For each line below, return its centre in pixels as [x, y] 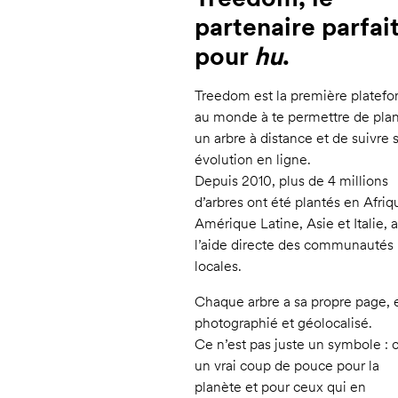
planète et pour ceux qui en [280, 387]
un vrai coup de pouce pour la [287, 366]
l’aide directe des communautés [294, 245]
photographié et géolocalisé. [283, 323]
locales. [218, 267]
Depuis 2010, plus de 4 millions [291, 181]
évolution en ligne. [253, 160]
